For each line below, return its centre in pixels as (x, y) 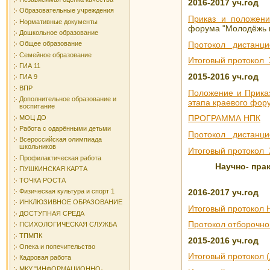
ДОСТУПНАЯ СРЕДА (52, 213)
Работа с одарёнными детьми (65, 129)
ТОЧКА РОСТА (42, 180)
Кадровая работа (45, 258)
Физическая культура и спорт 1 (67, 191)
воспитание (37, 106)
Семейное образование (55, 55)
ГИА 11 (30, 66)
